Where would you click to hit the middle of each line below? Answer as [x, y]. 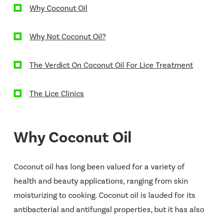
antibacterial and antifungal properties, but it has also [109, 209]
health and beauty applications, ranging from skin [101, 181]
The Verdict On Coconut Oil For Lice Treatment [111, 65]
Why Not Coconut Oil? [68, 36]
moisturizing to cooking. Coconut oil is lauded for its [105, 195]
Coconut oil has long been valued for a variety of [99, 166]
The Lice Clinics [57, 93]
